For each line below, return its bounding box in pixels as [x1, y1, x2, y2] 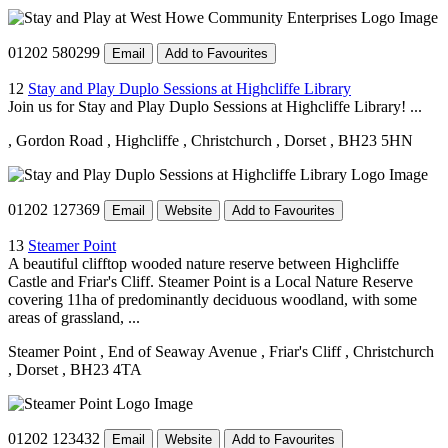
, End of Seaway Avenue [100, 342, 257, 360]
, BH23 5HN [330, 131, 413, 149]
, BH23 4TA [62, 360, 142, 378]
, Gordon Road [8, 131, 103, 149]
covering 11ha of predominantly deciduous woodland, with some [8, 290, 417, 308]
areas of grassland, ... [8, 308, 140, 326]
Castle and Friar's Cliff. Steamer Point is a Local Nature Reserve [8, 272, 413, 290]
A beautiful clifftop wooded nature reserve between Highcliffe [8, 254, 399, 272]
